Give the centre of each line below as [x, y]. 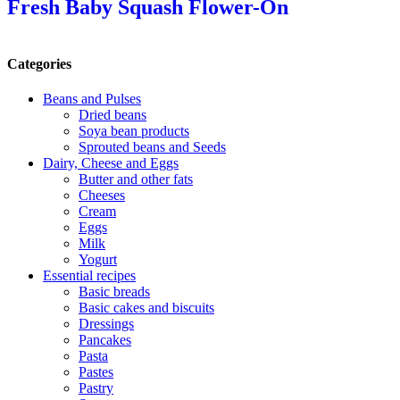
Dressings [106, 324]
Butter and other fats [136, 179]
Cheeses [102, 196]
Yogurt [98, 260]
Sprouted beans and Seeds [152, 147]
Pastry [96, 388]
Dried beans [112, 115]
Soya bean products [134, 131]
